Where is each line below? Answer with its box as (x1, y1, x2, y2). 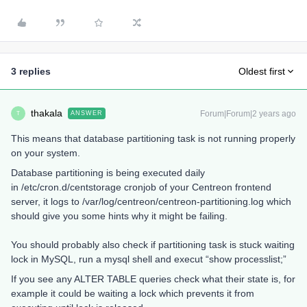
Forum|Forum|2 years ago (200, 109, 296, 119)
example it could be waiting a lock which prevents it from (11, 288, 254, 299)
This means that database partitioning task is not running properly (11, 133, 295, 144)
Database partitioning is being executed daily (11, 167, 205, 178)
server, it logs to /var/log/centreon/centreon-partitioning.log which (11, 196, 291, 207)
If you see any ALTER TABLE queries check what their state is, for (11, 273, 295, 284)
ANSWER (71, 110, 103, 116)
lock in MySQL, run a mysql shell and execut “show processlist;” (11, 254, 286, 265)
